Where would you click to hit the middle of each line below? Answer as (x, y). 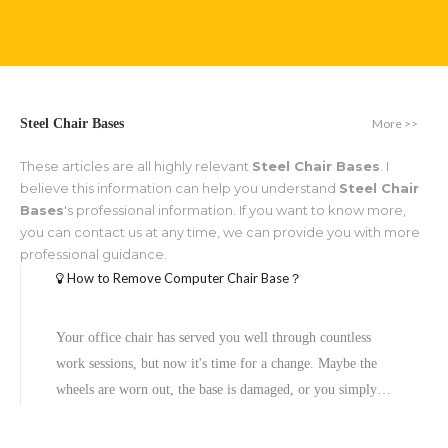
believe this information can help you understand (179, 188)
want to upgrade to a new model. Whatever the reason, (210, 415)
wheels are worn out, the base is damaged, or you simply (216, 389)
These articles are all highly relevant (136, 166)
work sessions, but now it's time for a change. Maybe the (216, 363)
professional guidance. (93, 254)
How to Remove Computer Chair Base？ (184, 278)
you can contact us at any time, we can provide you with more (220, 232)
